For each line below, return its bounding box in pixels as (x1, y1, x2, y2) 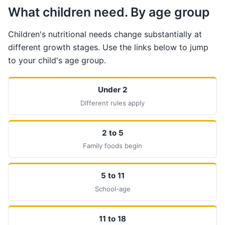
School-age (94, 184, 131, 193)
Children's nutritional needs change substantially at (8, 29, 202, 40)
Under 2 (97, 85, 128, 95)
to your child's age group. (8, 55, 106, 66)
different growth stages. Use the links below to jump (8, 42, 208, 53)
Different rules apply (80, 98, 145, 107)
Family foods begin (83, 142, 142, 150)
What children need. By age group (8, 5, 209, 20)
